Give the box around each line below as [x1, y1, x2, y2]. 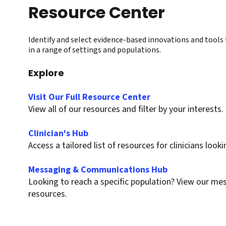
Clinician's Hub [28, 127, 88, 140]
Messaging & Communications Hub [28, 163, 167, 177]
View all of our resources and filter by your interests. [28, 103, 223, 116]
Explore [28, 67, 64, 80]
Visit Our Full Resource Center [28, 91, 150, 104]
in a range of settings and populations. [28, 44, 161, 56]
